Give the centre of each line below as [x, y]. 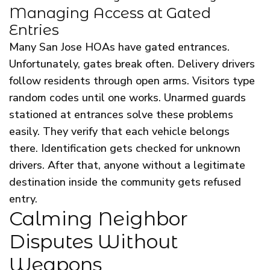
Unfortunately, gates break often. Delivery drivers [132, 64]
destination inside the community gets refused [125, 182]
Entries [34, 30]
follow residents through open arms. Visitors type [132, 81]
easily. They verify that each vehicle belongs [119, 132]
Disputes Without [94, 242]
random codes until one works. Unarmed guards [127, 98]
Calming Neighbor [99, 219]
